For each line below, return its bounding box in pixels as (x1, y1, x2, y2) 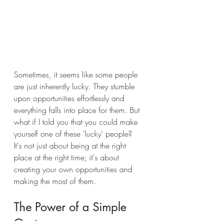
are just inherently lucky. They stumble (14, 81, 137, 92)
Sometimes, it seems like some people (14, 69, 140, 80)
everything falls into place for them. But (14, 105, 142, 115)
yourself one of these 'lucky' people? (14, 128, 135, 139)
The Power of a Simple (14, 199, 130, 215)
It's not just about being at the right (14, 140, 128, 151)
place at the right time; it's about (14, 152, 121, 163)
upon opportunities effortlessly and (14, 93, 127, 104)
